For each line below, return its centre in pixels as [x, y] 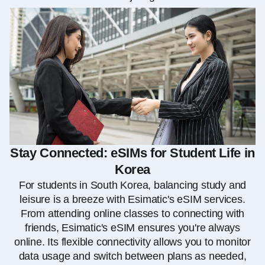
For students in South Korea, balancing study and [132, 185]
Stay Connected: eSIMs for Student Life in [132, 153]
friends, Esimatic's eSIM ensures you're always [132, 227]
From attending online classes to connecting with [132, 213]
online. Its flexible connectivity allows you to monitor [132, 242]
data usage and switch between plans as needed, [132, 256]
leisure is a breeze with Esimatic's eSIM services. [132, 199]
